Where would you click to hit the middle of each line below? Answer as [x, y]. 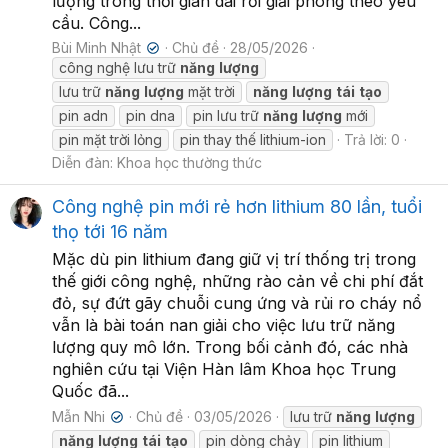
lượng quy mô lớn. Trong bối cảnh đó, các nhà [230, 346]
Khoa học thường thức [189, 162]
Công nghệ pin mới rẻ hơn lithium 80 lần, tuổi [237, 206]
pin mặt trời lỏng [110, 139]
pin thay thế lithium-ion [253, 139]
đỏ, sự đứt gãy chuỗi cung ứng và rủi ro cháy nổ [237, 302]
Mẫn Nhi [78, 416]
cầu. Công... [96, 22]
